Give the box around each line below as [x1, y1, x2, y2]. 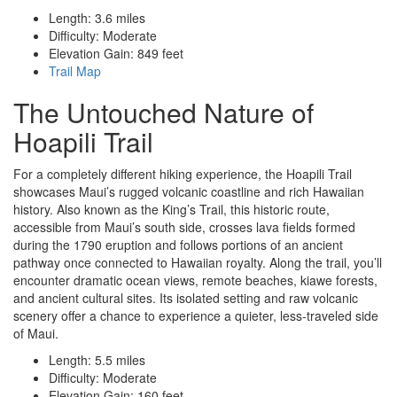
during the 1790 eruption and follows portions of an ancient [13, 236, 343, 254]
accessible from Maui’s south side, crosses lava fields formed [13, 218, 355, 237]
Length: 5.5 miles [49, 351, 145, 370]
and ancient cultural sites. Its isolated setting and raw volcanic [13, 289, 358, 307]
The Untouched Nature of [13, 93, 314, 132]
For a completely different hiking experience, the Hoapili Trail [13, 165, 352, 183]
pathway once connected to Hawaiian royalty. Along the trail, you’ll [13, 253, 382, 272]
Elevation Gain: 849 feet [49, 44, 183, 63]
